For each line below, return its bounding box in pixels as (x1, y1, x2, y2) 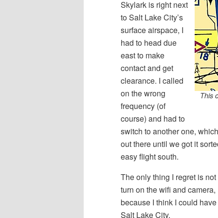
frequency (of (121, 100, 165, 112)
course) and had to (121, 113, 185, 125)
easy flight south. (121, 151, 179, 163)
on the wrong (121, 88, 165, 99)
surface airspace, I (121, 24, 183, 36)
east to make (121, 50, 164, 61)
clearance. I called (121, 75, 183, 87)
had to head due (121, 37, 177, 49)
